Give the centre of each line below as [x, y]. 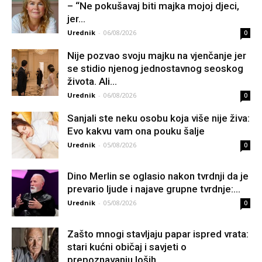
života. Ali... [92, 81]
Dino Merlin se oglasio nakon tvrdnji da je [158, 176]
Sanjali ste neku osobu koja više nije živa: [158, 118]
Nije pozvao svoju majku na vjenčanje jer [157, 55]
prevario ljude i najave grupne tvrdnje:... [154, 189]
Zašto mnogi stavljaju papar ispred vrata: [158, 234]
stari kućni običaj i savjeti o [127, 247]
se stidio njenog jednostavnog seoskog [155, 68]
